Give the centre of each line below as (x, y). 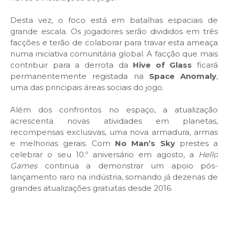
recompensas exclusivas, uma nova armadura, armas (114, 132)
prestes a (196, 143)
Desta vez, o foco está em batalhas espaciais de (114, 20)
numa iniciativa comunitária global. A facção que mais (114, 53)
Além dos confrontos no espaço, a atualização (114, 109)
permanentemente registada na (80, 76)
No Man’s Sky (145, 143)
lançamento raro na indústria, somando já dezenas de (114, 177)
